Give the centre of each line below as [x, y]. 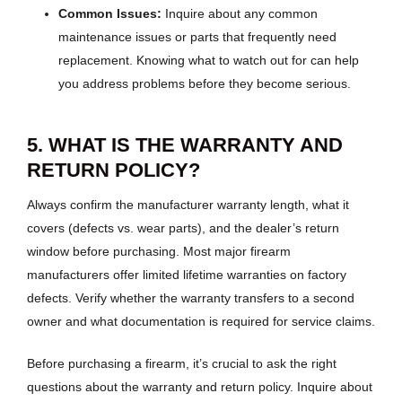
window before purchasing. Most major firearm [159, 251]
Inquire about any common [240, 14]
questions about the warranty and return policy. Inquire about [200, 386]
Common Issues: [110, 14]
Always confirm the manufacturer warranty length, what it [188, 204]
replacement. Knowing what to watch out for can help [209, 61]
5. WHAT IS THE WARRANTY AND [185, 145]
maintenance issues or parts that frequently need [197, 37]
